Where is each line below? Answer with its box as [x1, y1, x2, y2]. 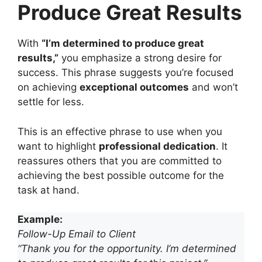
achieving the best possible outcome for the [18, 169, 224, 181]
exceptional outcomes [80, 81, 189, 93]
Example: [18, 213, 63, 225]
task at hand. [18, 184, 80, 196]
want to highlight [18, 140, 99, 152]
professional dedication [99, 140, 216, 152]
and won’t [189, 81, 238, 93]
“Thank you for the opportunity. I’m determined [18, 243, 236, 254]
